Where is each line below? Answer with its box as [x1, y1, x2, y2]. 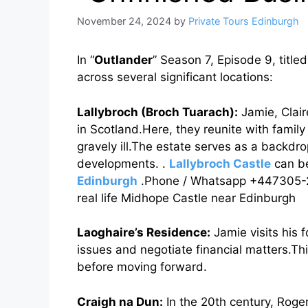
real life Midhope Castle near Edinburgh [77, 190, 299, 205]
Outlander [94, 53, 153, 67]
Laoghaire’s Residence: [77, 225, 210, 240]
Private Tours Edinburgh [188, 15, 299, 27]
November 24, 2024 [77, 15, 171, 27]
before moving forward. [77, 260, 207, 274]
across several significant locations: [77, 70, 273, 85]
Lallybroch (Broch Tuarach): [77, 104, 238, 119]
